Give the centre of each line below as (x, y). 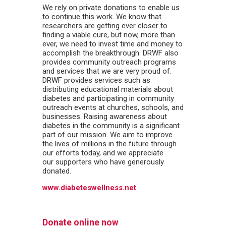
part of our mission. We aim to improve (107, 134)
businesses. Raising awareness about (105, 116)
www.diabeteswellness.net (89, 187)
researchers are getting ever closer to (105, 25)
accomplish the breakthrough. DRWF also (110, 53)
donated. (57, 171)
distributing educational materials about (108, 89)
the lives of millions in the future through (109, 144)
